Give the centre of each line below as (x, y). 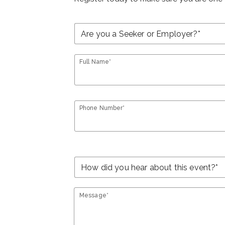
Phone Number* (102, 108)
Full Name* (95, 62)
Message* (94, 196)
